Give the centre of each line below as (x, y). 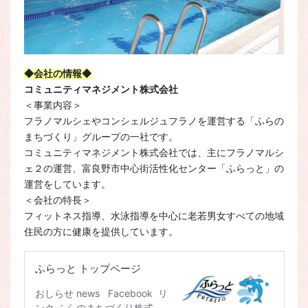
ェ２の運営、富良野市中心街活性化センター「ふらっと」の (154, 168)
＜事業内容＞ (53, 105)
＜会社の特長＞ (57, 200)
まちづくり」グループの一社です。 (101, 137)
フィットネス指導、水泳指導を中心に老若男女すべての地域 (154, 216)
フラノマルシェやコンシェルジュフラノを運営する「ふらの (154, 121)
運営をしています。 (67, 184)
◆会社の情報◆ (57, 74)
